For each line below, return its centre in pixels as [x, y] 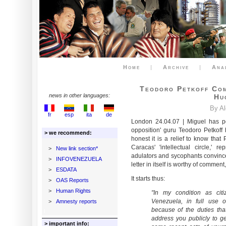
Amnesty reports [76, 201]
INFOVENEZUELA [79, 159]
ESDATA [66, 169]
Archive [176, 67]
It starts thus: [148, 179]
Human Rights [73, 191]
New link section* [77, 148]
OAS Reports [72, 180]
